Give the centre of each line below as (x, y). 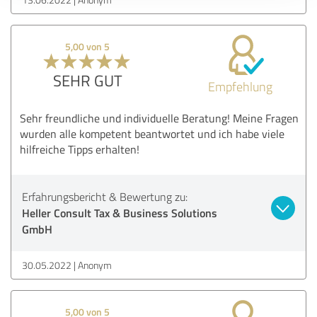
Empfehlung (240, 86)
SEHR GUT (87, 80)
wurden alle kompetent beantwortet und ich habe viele (152, 133)
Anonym (95, 265)
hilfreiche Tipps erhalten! (80, 149)
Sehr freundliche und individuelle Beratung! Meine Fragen (159, 118)
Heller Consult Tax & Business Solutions (120, 212)
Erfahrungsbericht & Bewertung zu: (105, 196)
